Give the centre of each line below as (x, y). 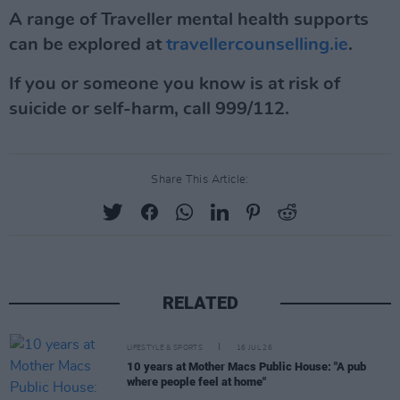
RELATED (200, 303)
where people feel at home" (196, 382)
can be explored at (87, 45)
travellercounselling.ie (257, 45)
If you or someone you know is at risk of (175, 84)
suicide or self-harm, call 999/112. (149, 109)
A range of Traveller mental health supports (189, 20)
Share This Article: (200, 180)
